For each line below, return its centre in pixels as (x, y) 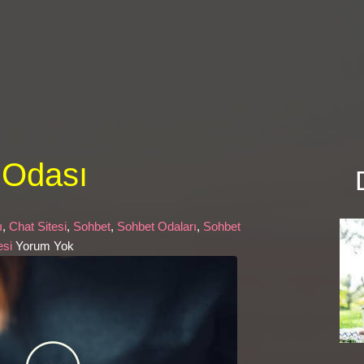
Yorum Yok (45, 246)
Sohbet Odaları (157, 227)
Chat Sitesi (38, 227)
